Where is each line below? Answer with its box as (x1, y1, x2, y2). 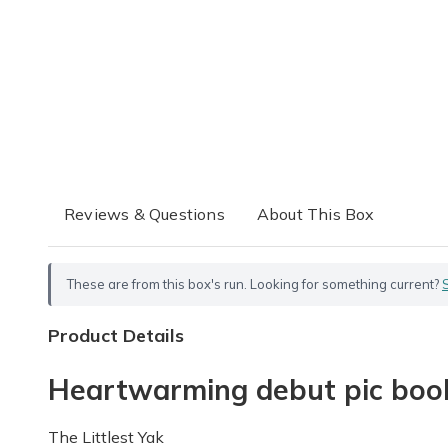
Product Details (48, 324, 184, 347)
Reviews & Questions (64, 204, 225, 224)
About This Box (256, 204, 375, 224)
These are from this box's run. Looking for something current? (67, 276, 442, 292)
